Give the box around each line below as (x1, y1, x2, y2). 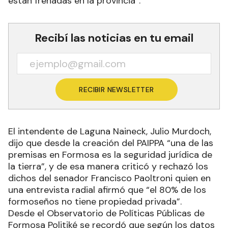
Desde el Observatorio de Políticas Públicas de (8, 207, 205, 220)
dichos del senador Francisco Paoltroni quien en (8, 172, 211, 185)
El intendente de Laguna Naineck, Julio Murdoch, (8, 125, 211, 138)
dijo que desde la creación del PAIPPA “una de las (8, 137, 213, 150)
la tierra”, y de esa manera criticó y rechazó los (8, 160, 208, 173)
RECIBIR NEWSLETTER (79, 85, 154, 95)
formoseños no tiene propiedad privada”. (8, 195, 182, 208)
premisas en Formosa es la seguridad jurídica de (8, 149, 212, 161)
